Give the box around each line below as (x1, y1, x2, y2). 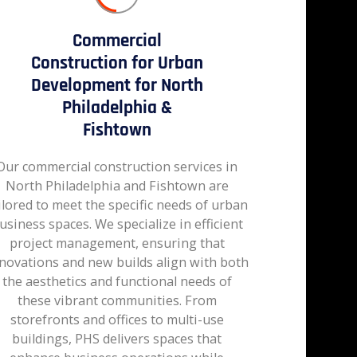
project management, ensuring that (9, 233, 225, 252)
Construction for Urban (30, 50, 203, 75)
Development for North (30, 73, 203, 97)
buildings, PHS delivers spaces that (12, 329, 222, 347)
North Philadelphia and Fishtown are (5, 176, 229, 194)
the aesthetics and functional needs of (2, 272, 232, 290)
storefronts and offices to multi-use (10, 310, 224, 328)
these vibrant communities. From (17, 291, 217, 309)
